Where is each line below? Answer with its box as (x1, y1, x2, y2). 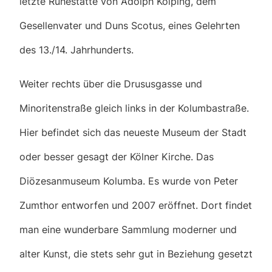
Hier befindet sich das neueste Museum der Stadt (19, 126, 246, 139)
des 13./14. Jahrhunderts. (19, 44, 134, 56)
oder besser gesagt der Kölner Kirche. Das (19, 151, 214, 163)
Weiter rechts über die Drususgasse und (19, 78, 202, 90)
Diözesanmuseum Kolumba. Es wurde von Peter (19, 175, 238, 188)
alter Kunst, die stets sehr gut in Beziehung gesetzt (19, 248, 253, 260)
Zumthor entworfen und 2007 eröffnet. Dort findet (19, 199, 252, 212)
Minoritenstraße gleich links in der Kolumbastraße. (19, 102, 249, 115)
